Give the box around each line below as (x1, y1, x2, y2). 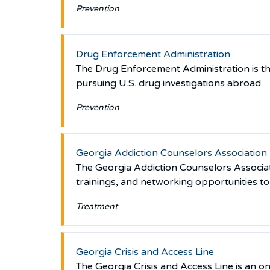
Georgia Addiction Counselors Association (76, 147, 267, 159)
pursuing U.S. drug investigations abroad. (76, 77, 265, 89)
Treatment (76, 201, 118, 212)
